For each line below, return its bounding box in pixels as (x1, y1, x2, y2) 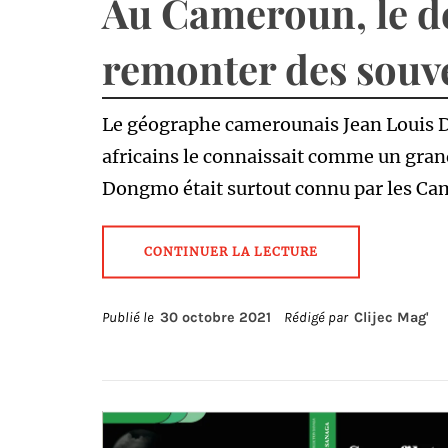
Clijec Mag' (354, 309, 429, 326)
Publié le (102, 309, 160, 326)
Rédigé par (281, 309, 354, 326)
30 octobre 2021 (160, 309, 271, 326)
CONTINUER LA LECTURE (144, 244, 318, 259)
